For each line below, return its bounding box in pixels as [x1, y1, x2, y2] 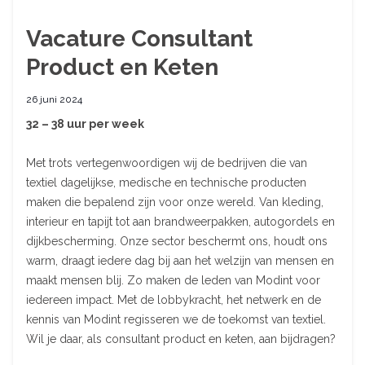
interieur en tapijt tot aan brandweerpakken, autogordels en [26, 214, 335, 228]
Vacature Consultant [26, 24, 253, 52]
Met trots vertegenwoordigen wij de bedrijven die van [26, 156, 307, 169]
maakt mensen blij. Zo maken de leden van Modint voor [26, 273, 320, 287]
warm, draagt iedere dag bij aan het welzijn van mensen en [26, 253, 334, 267]
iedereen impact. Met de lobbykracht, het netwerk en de [26, 292, 321, 306]
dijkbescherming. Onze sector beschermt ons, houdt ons [26, 234, 328, 248]
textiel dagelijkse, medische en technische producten [26, 175, 306, 189]
